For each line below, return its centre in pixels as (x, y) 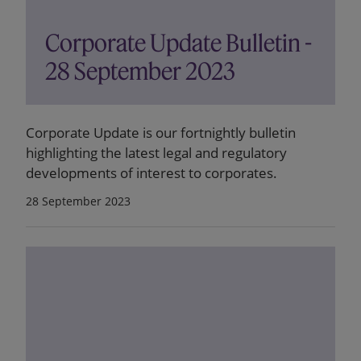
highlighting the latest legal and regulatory (156, 153)
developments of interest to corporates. (151, 173)
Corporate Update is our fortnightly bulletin (161, 133)
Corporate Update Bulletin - (178, 43)
